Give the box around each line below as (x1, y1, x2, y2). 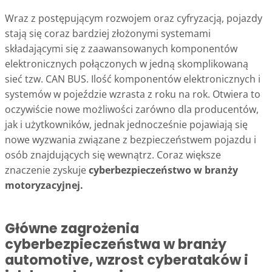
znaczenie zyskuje (5, 163, 89, 177)
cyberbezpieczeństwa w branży (5, 234, 226, 254)
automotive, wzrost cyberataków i (5, 250, 248, 270)
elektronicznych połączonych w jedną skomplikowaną (5, 57, 248, 71)
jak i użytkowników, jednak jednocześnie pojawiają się (5, 118, 248, 132)
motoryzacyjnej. (5, 178, 83, 192)
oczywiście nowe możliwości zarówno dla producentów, (5, 103, 259, 117)
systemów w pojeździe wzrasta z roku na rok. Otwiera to (5, 87, 260, 101)
